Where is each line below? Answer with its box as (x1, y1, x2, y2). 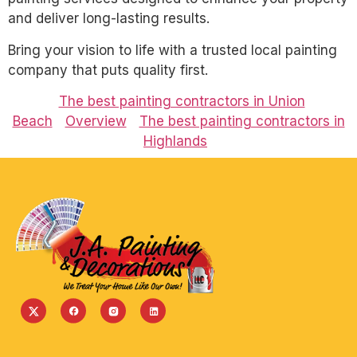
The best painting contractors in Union (58, 93, 305, 110)
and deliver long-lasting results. (8, 10, 210, 27)
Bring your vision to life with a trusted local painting (8, 41, 337, 58)
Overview (65, 113, 127, 130)
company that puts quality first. (8, 61, 208, 78)
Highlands (143, 133, 207, 150)
